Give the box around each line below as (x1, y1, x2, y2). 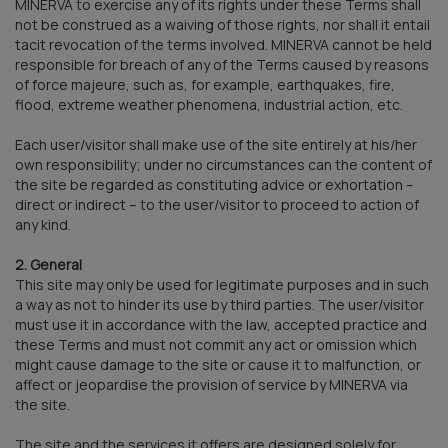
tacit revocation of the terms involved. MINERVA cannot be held (15, 34, 432, 54)
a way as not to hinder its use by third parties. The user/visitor (15, 294, 424, 314)
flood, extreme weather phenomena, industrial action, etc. (15, 94, 403, 114)
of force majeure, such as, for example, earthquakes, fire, (15, 74, 395, 94)
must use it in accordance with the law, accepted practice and (15, 314, 427, 334)
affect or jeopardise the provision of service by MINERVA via (15, 374, 408, 394)
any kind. (15, 214, 71, 234)
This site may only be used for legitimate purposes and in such (15, 274, 429, 294)
